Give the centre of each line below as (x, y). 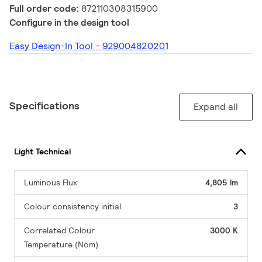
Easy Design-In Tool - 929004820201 (89, 46)
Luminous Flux (51, 183)
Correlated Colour (59, 231)
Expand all (216, 107)
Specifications (44, 106)
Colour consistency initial (73, 207)
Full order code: (45, 9)
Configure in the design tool (69, 23)
